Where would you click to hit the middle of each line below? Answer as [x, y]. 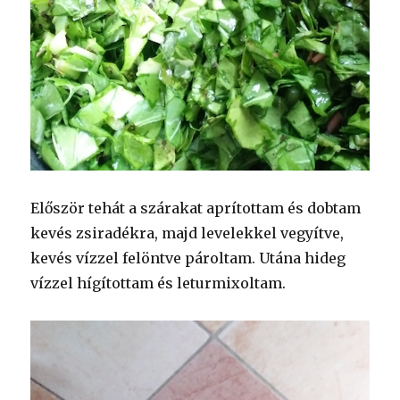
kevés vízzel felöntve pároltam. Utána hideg [188, 258]
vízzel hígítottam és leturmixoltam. [158, 283]
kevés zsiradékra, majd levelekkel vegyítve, [187, 233]
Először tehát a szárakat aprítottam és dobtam [196, 208]
